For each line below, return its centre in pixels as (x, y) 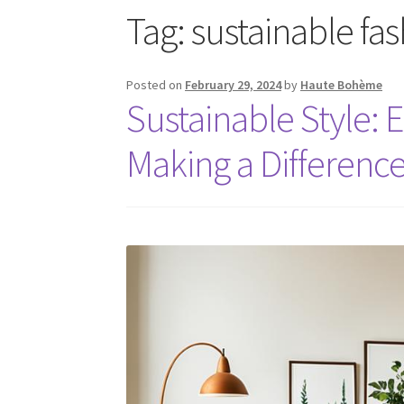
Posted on (156, 85)
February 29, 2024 (234, 85)
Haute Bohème (342, 85)
